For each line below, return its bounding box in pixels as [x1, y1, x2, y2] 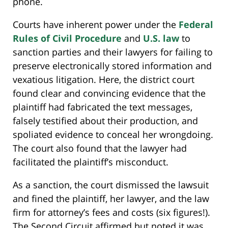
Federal [179, 18, 213, 31]
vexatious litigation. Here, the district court [13, 73, 194, 86]
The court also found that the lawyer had [13, 142, 187, 155]
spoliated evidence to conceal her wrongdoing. [13, 128, 213, 141]
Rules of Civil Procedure [13, 32, 122, 45]
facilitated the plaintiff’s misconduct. [13, 156, 168, 168]
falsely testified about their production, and [13, 115, 198, 127]
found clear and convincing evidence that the [13, 87, 206, 100]
